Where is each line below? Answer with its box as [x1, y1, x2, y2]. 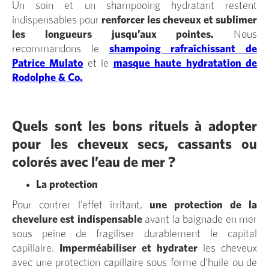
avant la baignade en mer [145, 214, 258, 225]
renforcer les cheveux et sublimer [101, 14, 257, 26]
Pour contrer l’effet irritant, [12, 199, 150, 211]
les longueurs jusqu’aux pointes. [12, 29, 234, 40]
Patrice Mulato [12, 58, 83, 69]
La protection [36, 179, 98, 190]
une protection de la [150, 199, 257, 211]
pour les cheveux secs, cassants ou [12, 137, 257, 152]
